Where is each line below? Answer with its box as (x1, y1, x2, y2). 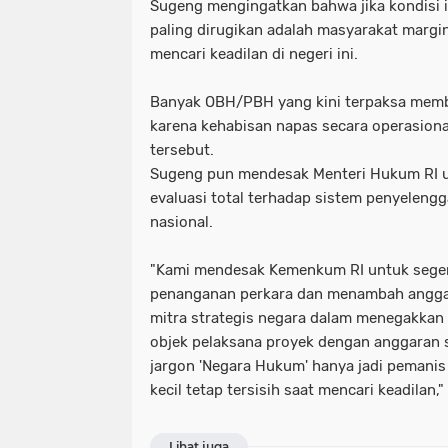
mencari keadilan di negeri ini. (150, 44, 358, 63)
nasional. (150, 212, 213, 231)
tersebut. (150, 140, 214, 159)
